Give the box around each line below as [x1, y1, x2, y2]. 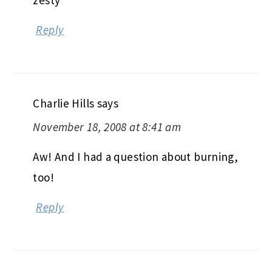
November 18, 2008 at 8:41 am [33, 119, 182, 134]
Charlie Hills [33, 95, 95, 110]
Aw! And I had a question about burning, [33, 149, 239, 164]
